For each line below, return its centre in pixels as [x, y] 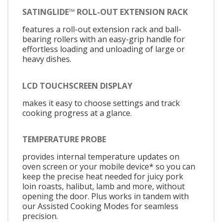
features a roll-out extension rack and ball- [102, 29]
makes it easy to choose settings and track [101, 103]
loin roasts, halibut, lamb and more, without [104, 187]
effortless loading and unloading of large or [104, 49]
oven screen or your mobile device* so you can [109, 167]
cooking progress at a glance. [77, 113]
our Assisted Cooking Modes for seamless [100, 206]
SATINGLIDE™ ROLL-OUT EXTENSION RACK [105, 12]
